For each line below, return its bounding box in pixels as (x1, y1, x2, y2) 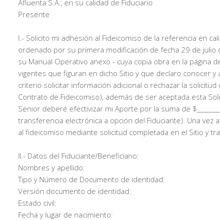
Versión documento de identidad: (18, 186, 131, 196)
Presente (18, 9, 50, 19)
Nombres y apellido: (18, 163, 85, 172)
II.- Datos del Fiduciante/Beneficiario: (18, 151, 139, 161)
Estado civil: (18, 198, 56, 208)
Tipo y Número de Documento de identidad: (18, 174, 165, 184)
